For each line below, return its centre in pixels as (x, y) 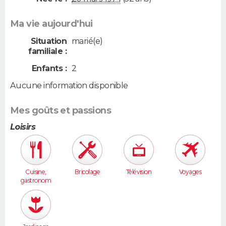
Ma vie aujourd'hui (51, 24)
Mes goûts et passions (61, 111)
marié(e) (87, 41)
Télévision (139, 172)
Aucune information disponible (69, 86)
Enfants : (49, 68)
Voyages (190, 172)
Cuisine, (36, 172)
